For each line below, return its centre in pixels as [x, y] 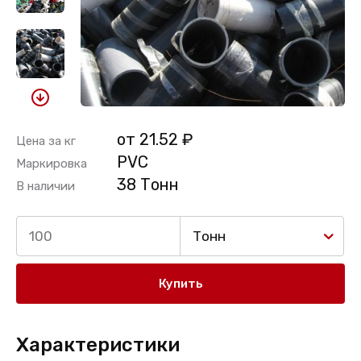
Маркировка [52, 164]
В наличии [46, 186]
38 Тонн [148, 185]
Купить [180, 284]
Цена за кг [46, 141]
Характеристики [98, 345]
